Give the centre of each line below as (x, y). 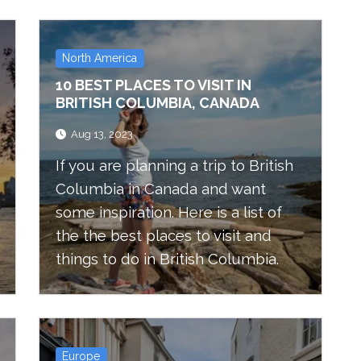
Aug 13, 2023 (102, 135)
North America (100, 58)
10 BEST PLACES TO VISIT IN (154, 85)
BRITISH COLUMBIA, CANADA (158, 103)
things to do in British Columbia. (167, 259)
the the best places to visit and (164, 236)
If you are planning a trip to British (174, 166)
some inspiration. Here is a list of (169, 212)
